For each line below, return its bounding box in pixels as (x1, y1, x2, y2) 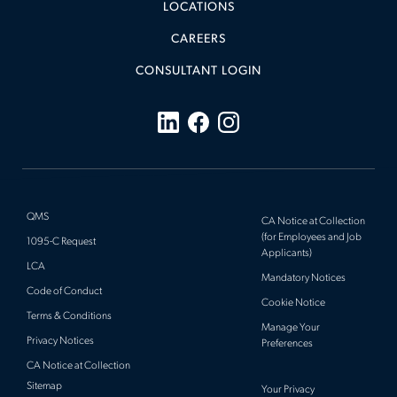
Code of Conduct (27, 286, 102, 298)
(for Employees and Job (261, 232, 362, 244)
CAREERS (171, 33, 226, 47)
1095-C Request (27, 237, 96, 248)
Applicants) (261, 248, 312, 260)
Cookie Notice (261, 298, 325, 309)
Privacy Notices (27, 336, 94, 347)
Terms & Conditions (27, 311, 112, 323)
